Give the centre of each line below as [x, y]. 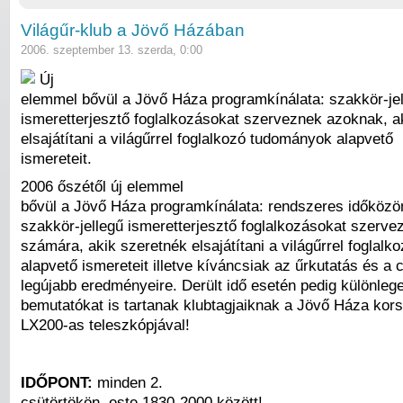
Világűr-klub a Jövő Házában [133, 31]
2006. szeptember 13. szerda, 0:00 [112, 50]
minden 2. [128, 382]
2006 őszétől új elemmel [102, 187]
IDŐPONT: [57, 382]
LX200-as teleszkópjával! [105, 325]
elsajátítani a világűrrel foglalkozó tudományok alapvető [207, 138]
